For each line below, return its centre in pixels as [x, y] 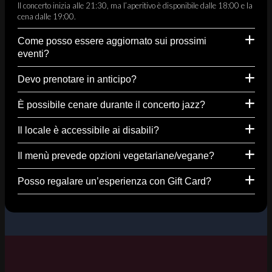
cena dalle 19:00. [47, 16]
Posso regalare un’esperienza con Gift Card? [117, 181]
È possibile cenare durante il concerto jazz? [114, 104]
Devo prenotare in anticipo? [80, 79]
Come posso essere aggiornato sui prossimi [112, 40]
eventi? [36, 53]
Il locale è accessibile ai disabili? [91, 130]
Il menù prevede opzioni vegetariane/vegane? [119, 155]
